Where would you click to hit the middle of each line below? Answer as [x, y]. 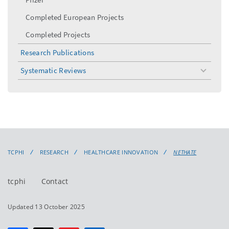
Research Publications [58, 52]
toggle [214, 74]
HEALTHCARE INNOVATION [121, 152]
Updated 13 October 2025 [46, 207]
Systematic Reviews [53, 70]
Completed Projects [58, 34]
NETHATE [185, 152]
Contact [55, 181]
